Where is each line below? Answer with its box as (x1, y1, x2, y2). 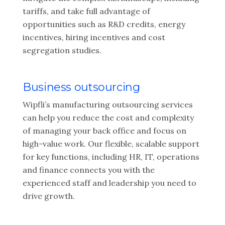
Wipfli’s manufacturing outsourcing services (23, 99, 193, 109)
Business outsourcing (23, 80, 140, 94)
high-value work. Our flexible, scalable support (23, 139, 199, 149)
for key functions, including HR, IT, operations (23, 152, 199, 162)
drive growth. (23, 191, 75, 201)
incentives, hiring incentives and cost (23, 32, 165, 42)
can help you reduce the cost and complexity (23, 113, 194, 123)
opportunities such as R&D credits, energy (23, 19, 185, 29)
